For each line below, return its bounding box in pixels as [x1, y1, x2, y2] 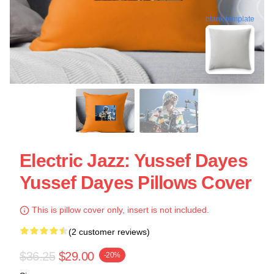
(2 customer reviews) [68, 227, 150, 237]
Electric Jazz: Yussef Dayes [20, 150, 248, 171]
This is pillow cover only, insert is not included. [29, 205, 209, 215]
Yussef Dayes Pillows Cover [20, 172, 252, 193]
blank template [206, 13, 254, 23]
